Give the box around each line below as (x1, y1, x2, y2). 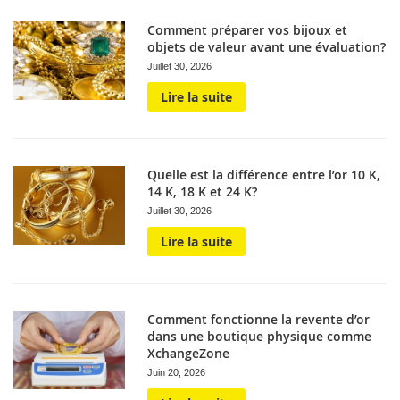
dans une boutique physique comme (147, 328, 372, 345)
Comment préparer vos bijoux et (147, 21, 348, 38)
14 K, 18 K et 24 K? (147, 183, 258, 200)
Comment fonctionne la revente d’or (147, 311, 371, 328)
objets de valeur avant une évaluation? (147, 38, 387, 55)
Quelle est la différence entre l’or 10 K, (147, 166, 381, 183)
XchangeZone (147, 345, 230, 362)
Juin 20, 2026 (147, 367, 206, 378)
